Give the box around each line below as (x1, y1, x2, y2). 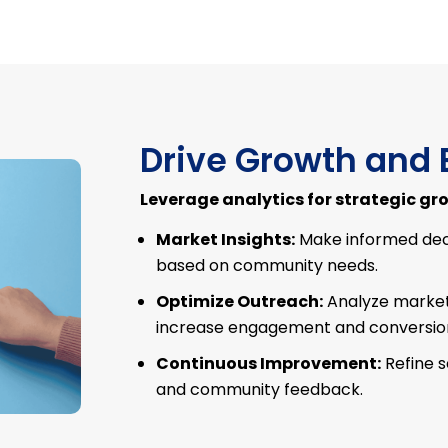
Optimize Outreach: (156, 290, 324, 314)
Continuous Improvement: (156, 352, 382, 376)
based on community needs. (156, 254, 379, 278)
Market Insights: (156, 228, 296, 252)
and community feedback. (156, 378, 364, 402)
